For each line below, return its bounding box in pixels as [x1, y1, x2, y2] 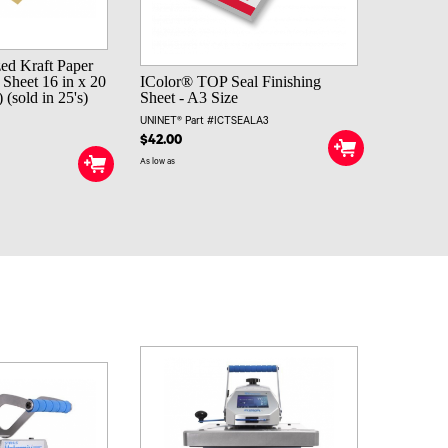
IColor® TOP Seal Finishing [139, 73, 321, 91]
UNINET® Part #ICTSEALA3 [139, 116, 269, 129]
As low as [139, 158, 175, 168]
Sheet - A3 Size [139, 89, 238, 107]
